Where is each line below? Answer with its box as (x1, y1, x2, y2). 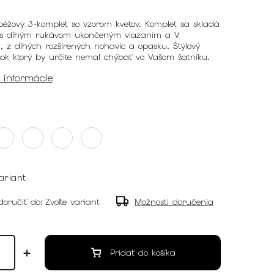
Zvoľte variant (45, 196, 100, 208)
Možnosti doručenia (134, 196, 213, 208)
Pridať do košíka (109, 247, 176, 259)
